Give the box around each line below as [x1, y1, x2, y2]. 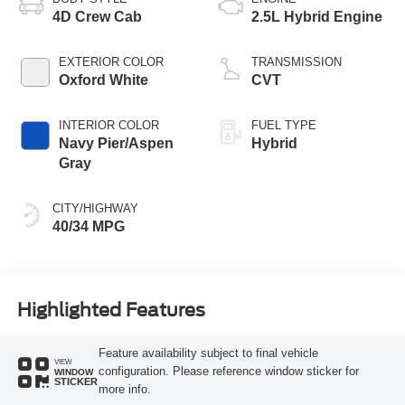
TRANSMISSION [251, 54, 342, 69]
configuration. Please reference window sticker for [98, 364, 359, 379]
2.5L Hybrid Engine [251, 8, 382, 24]
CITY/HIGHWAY [52, 201, 138, 215]
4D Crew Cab [52, 8, 142, 24]
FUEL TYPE [251, 118, 316, 132]
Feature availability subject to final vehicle [98, 346, 318, 361]
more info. [98, 382, 151, 397]
